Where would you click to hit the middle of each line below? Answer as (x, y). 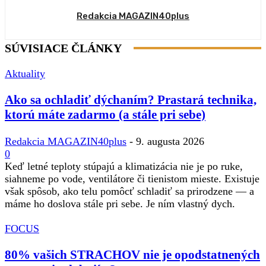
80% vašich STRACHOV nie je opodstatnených (132, 254)
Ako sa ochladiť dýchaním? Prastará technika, (131, 100)
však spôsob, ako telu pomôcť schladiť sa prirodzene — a (129, 191)
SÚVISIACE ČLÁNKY (63, 48)
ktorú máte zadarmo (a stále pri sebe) (105, 115)
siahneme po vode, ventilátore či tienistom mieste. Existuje (132, 178)
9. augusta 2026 (170, 141)
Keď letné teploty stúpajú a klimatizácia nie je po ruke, (124, 166)
